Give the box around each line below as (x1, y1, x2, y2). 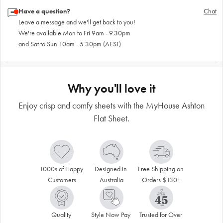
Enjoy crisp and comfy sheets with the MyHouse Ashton (18, 100, 205, 111)
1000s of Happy (39, 164, 83, 173)
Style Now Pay (91, 210, 130, 219)
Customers (47, 175, 76, 184)
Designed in (95, 164, 127, 173)
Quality (51, 210, 71, 219)
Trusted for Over (139, 210, 182, 219)
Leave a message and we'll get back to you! (18, 17, 135, 26)
